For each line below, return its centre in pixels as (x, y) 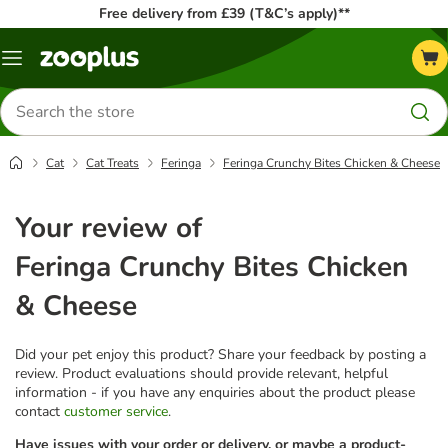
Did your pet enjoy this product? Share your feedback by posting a (220, 354)
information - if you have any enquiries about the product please (215, 392)
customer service (116, 411)
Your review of (108, 227)
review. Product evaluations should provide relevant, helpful (201, 373)
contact (39, 411)
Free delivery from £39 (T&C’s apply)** (224, 13)
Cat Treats (112, 163)
